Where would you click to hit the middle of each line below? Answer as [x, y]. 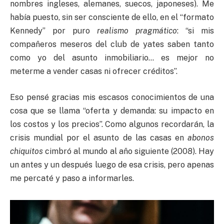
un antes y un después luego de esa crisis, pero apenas [112, 164]
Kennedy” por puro [53, 31]
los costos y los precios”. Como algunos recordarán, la [112, 124]
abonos [201, 137]
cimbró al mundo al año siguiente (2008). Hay [128, 151]
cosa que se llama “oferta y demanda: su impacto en [112, 110]
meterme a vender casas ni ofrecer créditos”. [94, 71]
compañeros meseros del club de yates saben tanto [112, 44]
